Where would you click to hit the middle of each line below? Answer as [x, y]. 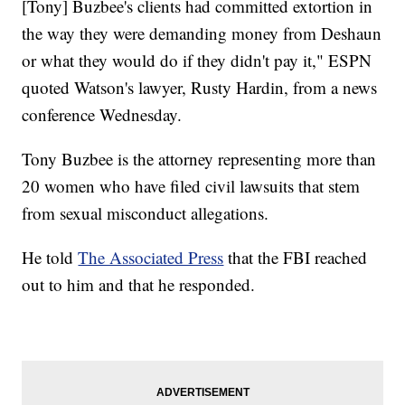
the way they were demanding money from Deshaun [202, 33]
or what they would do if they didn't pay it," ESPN [197, 61]
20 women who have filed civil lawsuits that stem [191, 186]
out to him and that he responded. [139, 285]
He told [50, 258]
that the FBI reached [296, 258]
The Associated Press [151, 258]
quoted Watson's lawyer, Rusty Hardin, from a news [200, 88]
